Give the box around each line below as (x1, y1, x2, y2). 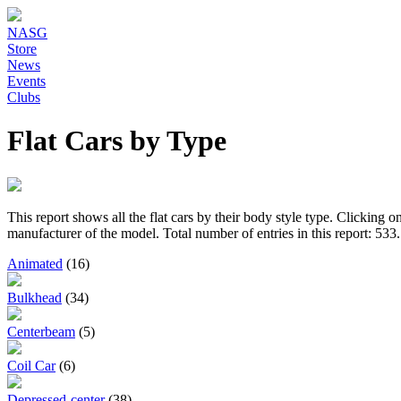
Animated (7, 255, 63, 271)
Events (7, 73, 46, 89)
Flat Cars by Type (7, 124, 226, 158)
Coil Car (7, 357, 55, 373)
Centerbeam (7, 323, 75, 339)
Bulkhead (7, 289, 62, 305)
